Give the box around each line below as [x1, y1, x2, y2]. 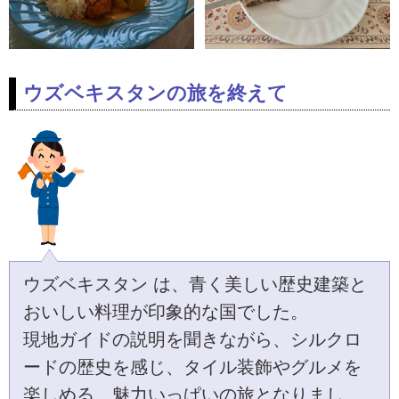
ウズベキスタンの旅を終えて [23, 82, 288, 105]
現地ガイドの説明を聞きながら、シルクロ [22, 330, 362, 350]
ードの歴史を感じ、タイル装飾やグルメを [22, 357, 362, 378]
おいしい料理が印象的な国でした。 [22, 302, 308, 322]
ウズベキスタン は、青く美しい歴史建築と [22, 274, 367, 295]
